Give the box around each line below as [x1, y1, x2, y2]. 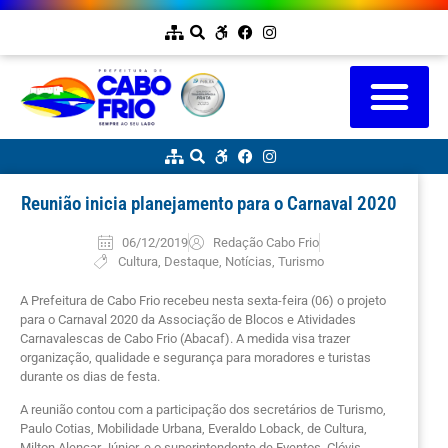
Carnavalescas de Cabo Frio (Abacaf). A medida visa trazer [20, 330, 350, 346]
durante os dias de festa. [20, 368, 160, 384]
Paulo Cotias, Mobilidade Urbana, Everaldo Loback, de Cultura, [20, 420, 367, 436]
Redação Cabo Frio [212, 234, 319, 250]
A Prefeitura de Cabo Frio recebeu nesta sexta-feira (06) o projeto [20, 292, 386, 308]
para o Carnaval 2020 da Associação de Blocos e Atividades [20, 311, 356, 327]
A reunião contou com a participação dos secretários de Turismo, [20, 401, 386, 417]
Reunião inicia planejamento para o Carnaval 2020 [21, 191, 397, 215]
